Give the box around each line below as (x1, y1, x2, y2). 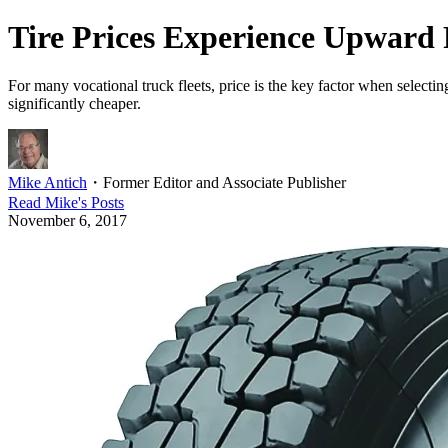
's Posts (78, 194, 124, 212)
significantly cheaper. (8, 95, 141, 113)
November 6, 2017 (8, 212, 127, 230)
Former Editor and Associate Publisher (103, 174, 346, 192)
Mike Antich (8, 174, 87, 192)
